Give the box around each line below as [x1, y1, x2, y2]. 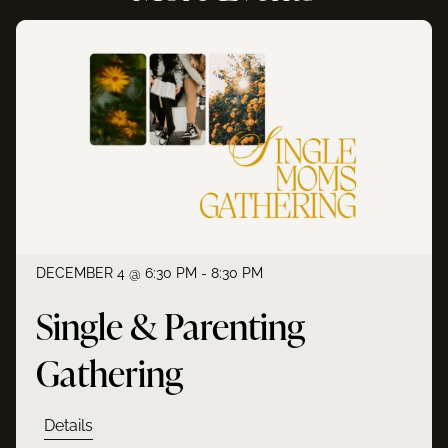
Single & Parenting [36, 300, 306, 350]
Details [44, 415, 94, 435]
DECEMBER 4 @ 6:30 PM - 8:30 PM [36, 263, 264, 281]
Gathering [36, 347, 184, 397]
